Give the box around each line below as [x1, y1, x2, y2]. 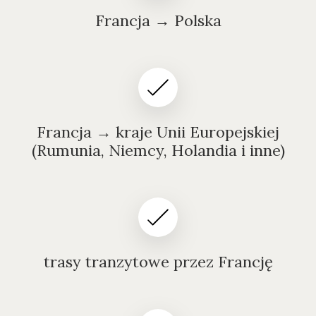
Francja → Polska [95, 11, 221, 30]
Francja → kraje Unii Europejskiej [37, 122, 279, 142]
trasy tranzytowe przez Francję [43, 252, 273, 272]
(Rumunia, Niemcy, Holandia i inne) [31, 140, 285, 160]
